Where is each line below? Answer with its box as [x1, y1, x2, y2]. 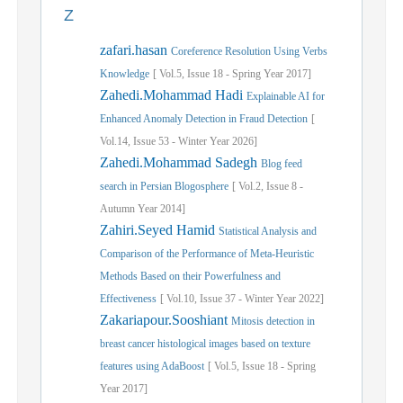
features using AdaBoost [100, 360, 204, 372]
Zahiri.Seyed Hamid [100, 222, 219, 237]
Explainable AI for [246, 90, 325, 103]
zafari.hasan [100, 42, 171, 58]
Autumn [100, 202, 135, 215]
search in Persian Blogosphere [100, 180, 228, 193]
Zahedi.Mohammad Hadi [100, 87, 246, 103]
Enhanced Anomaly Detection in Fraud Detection [100, 112, 308, 125]
